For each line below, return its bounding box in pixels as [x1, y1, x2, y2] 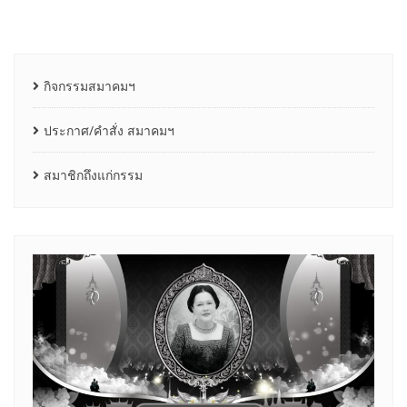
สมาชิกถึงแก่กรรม [44, 166, 143, 184]
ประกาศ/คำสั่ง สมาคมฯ [44, 122, 174, 139]
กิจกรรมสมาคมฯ [44, 77, 135, 94]
